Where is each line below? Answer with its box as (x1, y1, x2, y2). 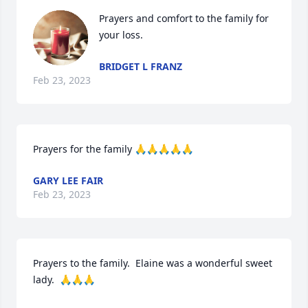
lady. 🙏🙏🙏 (33, 273, 95, 286)
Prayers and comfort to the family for (99, 12, 269, 25)
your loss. (99, 28, 143, 41)
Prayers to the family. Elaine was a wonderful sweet (33, 256, 272, 269)
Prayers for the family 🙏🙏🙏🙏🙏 (33, 142, 193, 155)
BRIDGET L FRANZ (99, 60, 182, 73)
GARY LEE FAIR (33, 174, 103, 187)
